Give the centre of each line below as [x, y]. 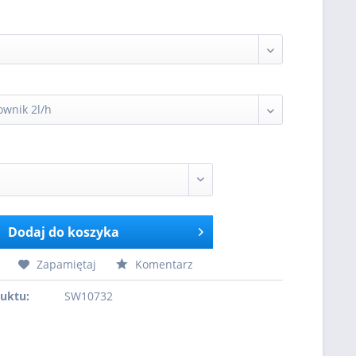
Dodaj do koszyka [63, 232]
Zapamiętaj [67, 264]
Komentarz [163, 264]
